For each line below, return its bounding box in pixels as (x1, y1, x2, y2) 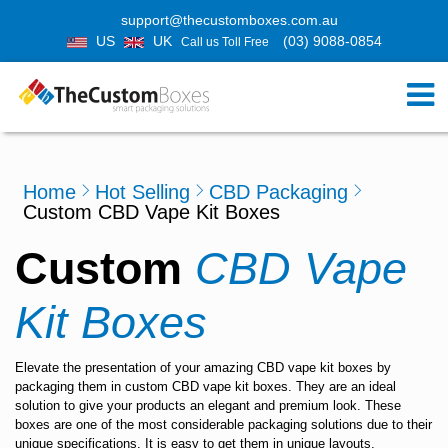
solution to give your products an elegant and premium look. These (15, 398, 401, 413)
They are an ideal (292, 379, 396, 394)
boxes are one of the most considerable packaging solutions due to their (15, 417, 432, 432)
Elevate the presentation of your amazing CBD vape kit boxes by (15, 360, 391, 375)
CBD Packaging (209, 181, 348, 203)
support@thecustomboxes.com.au (120, 12, 338, 28)
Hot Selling (95, 181, 190, 203)
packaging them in (15, 379, 125, 394)
